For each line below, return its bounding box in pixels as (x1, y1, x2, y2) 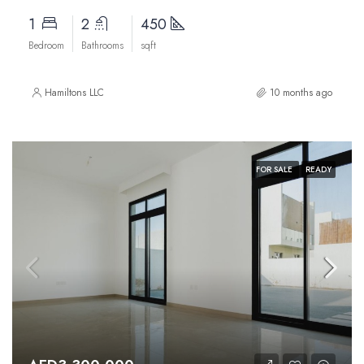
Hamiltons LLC (45, 85, 104, 100)
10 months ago (270, 85, 332, 100)
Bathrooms (81, 38, 123, 53)
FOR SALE (256, 163, 295, 175)
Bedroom (28, 38, 64, 53)
